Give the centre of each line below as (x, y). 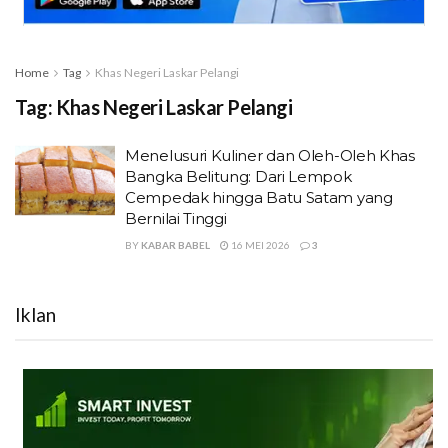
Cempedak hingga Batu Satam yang (259, 197)
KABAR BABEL (175, 244)
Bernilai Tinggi (176, 218)
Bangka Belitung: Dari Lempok (238, 176)
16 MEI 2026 (259, 244)
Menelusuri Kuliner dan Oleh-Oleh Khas (270, 155)
